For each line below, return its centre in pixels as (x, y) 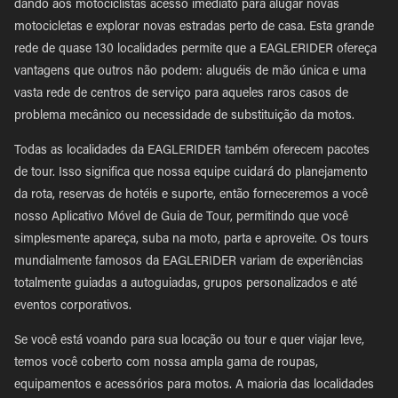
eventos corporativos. (73, 306)
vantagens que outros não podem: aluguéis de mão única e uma (190, 72)
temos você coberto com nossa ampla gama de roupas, (166, 363)
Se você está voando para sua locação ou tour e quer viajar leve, (189, 341)
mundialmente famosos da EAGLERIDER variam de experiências (189, 262)
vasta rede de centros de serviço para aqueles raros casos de (181, 94)
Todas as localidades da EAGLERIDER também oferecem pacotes (192, 151)
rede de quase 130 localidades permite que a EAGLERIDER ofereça (195, 50)
